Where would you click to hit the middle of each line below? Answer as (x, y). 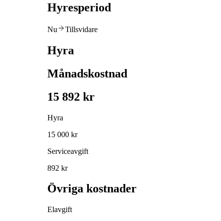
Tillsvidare (81, 29)
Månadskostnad (87, 73)
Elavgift (60, 210)
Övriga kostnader (92, 189)
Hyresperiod (79, 8)
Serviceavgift (68, 151)
